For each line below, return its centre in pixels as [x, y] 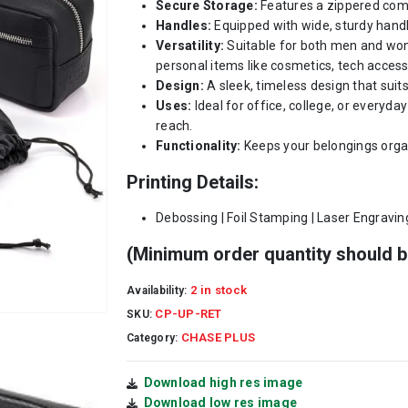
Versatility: [190, 45]
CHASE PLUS [218, 337]
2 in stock [218, 290]
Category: [154, 337]
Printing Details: [193, 182]
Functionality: [199, 145]
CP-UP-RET [189, 313]
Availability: [158, 290]
